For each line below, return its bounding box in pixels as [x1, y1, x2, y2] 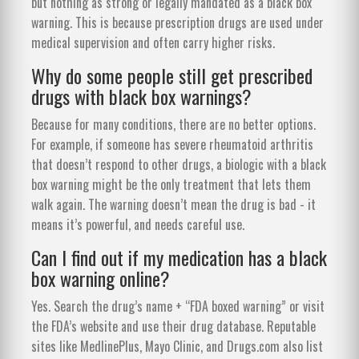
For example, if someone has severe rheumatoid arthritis [31, 134, 313, 154]
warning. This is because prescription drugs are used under [31, 12, 324, 32]
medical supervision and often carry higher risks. [31, 32, 275, 52]
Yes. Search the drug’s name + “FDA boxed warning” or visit [31, 296, 325, 316]
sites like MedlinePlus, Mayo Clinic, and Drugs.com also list [31, 336, 323, 356]
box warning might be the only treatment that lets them [31, 174, 311, 194]
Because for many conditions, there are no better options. [31, 114, 316, 134]
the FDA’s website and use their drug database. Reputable [31, 316, 316, 336]
